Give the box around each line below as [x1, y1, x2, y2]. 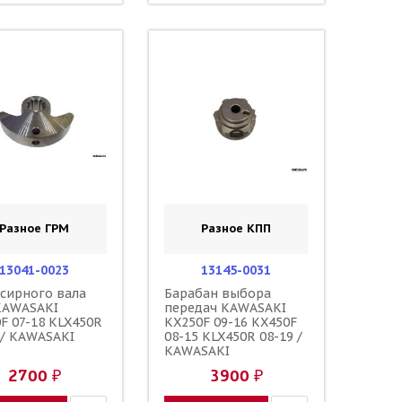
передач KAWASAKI [164, 299, 287, 316]
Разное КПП [201, 220, 272, 236]
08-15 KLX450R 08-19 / [164, 328, 303, 345]
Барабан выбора [164, 284, 272, 301]
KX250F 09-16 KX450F [164, 313, 298, 330]
